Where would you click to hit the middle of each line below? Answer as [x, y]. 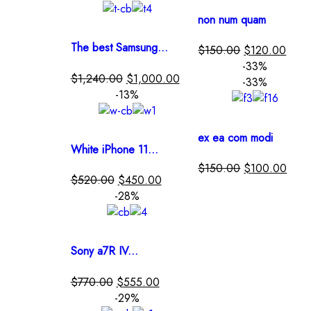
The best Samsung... [119, 48]
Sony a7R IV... [104, 251]
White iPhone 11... [114, 149]
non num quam [232, 20]
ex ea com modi [236, 137]
